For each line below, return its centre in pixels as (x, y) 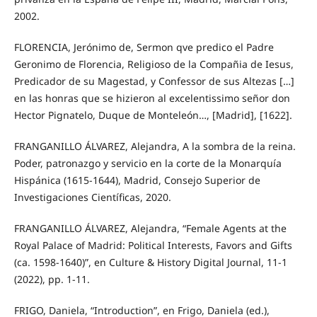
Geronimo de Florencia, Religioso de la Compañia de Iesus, (154, 64)
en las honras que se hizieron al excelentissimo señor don (152, 98)
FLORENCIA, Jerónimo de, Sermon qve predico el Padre (144, 47)
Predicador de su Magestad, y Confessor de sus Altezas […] (154, 81)
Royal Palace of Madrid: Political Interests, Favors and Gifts (153, 245)
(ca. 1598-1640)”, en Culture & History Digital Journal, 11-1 (150, 262)
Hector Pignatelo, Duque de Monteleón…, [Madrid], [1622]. (153, 115)
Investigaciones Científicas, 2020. (92, 197)
